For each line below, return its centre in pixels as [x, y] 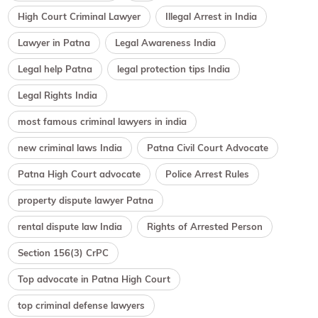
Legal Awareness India [166, 43]
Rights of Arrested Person [205, 227]
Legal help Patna [55, 69]
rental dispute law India [70, 227]
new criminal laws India [70, 148]
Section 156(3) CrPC [64, 253]
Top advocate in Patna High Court [94, 279]
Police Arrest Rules [208, 174]
